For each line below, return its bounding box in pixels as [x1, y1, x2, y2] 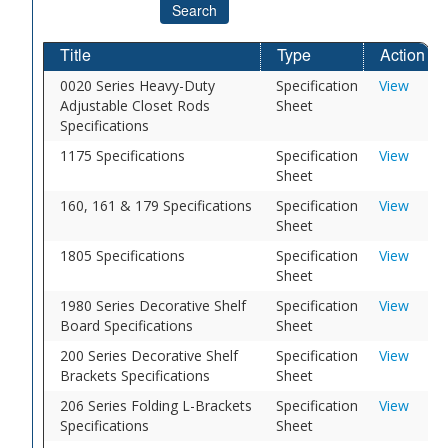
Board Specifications [60, 315, 194, 335]
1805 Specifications [60, 245, 186, 265]
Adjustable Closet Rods [60, 95, 211, 115]
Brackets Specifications [60, 365, 211, 385]
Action [380, 48, 426, 65]
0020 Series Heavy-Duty [60, 75, 216, 95]
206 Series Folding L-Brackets [60, 395, 253, 415]
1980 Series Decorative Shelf [60, 295, 247, 315]
